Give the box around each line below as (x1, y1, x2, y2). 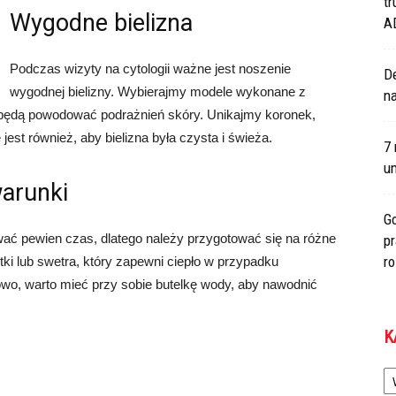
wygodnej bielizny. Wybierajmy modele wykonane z (10, 84, 306, 99)
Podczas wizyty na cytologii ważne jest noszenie (10, 61, 291, 76)
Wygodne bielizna (10, 9, 193, 37)
